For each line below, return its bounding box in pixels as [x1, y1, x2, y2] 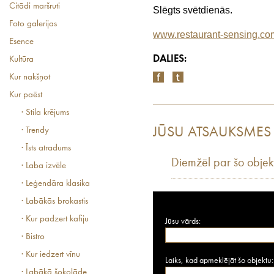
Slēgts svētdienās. [153, 5, 232, 15]
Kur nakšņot [9, 73, 50, 82]
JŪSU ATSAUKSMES [153, 125, 271, 140]
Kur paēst [9, 91, 42, 100]
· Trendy [21, 126, 49, 135]
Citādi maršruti [9, 2, 60, 11]
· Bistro [21, 232, 45, 242]
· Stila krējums [21, 108, 69, 117]
